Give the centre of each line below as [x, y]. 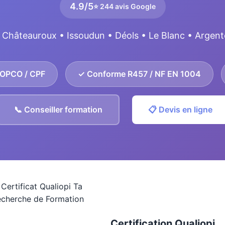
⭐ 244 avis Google [124, 6]
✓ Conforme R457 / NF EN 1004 [139, 74]
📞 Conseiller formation [58, 109]
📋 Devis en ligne [180, 109]
